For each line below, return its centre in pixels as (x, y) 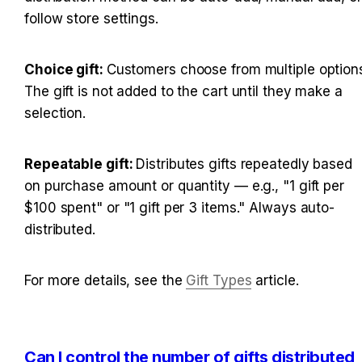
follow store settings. (91, 19)
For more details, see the (105, 281)
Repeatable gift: (80, 164)
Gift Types (219, 281)
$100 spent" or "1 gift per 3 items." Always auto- (180, 208)
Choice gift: (65, 70)
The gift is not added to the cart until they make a (183, 92)
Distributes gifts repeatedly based (244, 164)
